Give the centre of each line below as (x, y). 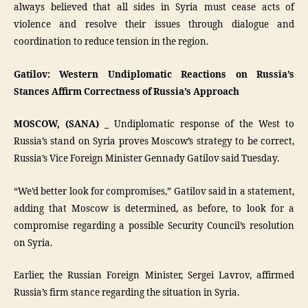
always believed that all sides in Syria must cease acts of (154, 8)
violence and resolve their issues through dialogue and (154, 25)
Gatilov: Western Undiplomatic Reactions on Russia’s (154, 75)
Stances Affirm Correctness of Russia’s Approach (126, 92)
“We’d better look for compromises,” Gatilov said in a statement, (154, 191)
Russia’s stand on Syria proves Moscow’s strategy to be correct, (154, 142)
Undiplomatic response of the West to (204, 124)
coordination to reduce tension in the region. (111, 42)
